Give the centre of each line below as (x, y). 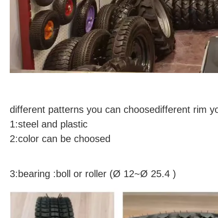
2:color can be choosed (60, 138)
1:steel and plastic (49, 124)
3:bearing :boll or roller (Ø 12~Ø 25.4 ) (93, 173)
